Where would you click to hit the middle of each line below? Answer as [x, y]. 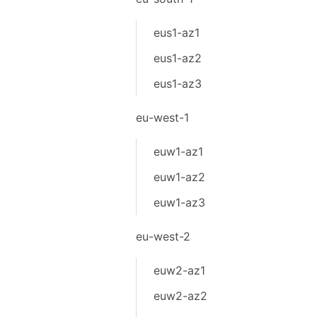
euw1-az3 [179, 202]
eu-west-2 [163, 236]
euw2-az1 [179, 270]
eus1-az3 [177, 83]
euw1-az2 [179, 177]
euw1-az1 [178, 151]
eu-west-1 [162, 117]
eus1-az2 [177, 58]
